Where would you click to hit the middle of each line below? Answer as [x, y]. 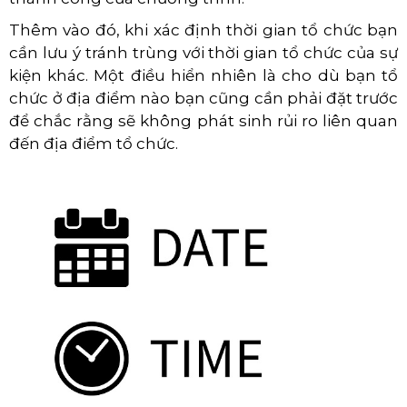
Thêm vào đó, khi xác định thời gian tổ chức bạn [203, 30]
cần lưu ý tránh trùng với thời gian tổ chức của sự [203, 52]
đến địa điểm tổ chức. [94, 143]
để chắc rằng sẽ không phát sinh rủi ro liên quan [203, 120]
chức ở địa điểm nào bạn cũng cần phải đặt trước [203, 98]
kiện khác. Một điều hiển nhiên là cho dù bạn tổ [203, 75]
